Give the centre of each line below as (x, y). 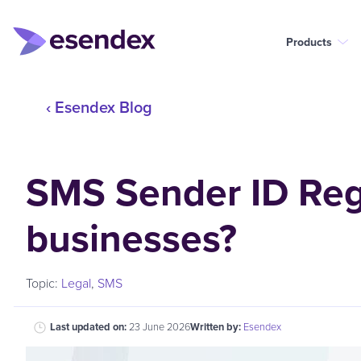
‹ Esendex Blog (99, 107)
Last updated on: (89, 327)
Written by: (217, 327)
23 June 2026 (160, 327)
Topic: (44, 283)
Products (309, 42)
